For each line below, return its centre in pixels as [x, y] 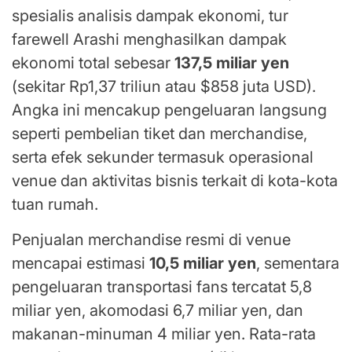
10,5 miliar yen [203, 264]
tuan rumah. [55, 205]
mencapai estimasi [81, 264]
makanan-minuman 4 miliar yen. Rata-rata [164, 334]
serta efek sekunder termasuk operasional [163, 158]
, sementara [298, 264]
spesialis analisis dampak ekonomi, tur [150, 16]
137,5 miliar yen [232, 63]
